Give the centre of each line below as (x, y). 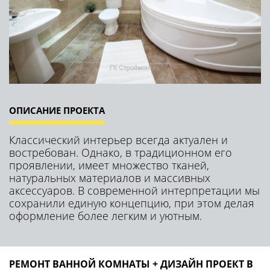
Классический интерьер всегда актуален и (118, 140)
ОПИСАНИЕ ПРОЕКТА (57, 110)
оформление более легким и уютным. (105, 215)
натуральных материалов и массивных (110, 177)
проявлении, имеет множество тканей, (109, 165)
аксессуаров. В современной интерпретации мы (134, 190)
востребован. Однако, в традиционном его (121, 152)
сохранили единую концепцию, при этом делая (132, 203)
